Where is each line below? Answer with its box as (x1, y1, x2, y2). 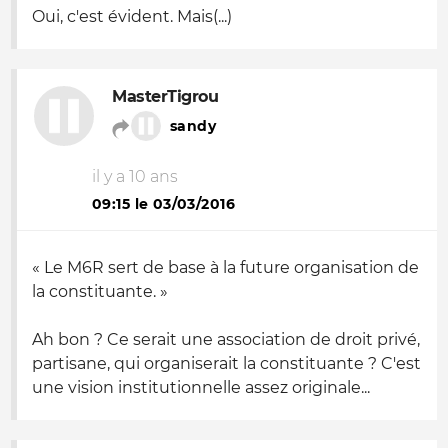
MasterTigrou (112, 87, 219, 106)
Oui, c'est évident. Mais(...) (32, 7, 232, 26)
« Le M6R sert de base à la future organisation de (32, 258, 419, 277)
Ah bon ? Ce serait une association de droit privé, (32, 330, 420, 349)
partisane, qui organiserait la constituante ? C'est (32, 354, 421, 373)
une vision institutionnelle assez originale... (32, 378, 370, 397)
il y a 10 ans (92, 167, 178, 186)
